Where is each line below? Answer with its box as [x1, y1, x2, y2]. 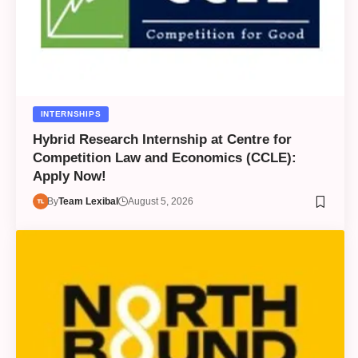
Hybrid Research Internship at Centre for [32, 132, 292, 148]
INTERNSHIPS [40, 109, 101, 119]
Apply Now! [32, 169, 106, 185]
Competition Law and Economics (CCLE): [32, 150, 296, 166]
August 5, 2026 [128, 196, 194, 208]
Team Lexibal [58, 196, 119, 208]
